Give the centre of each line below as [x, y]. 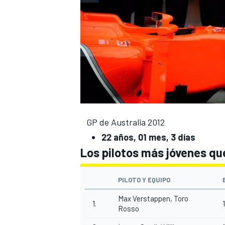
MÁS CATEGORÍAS [107, 132]
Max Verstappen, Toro [153, 199]
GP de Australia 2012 [126, 122]
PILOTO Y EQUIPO [144, 180]
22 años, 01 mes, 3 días [148, 137]
